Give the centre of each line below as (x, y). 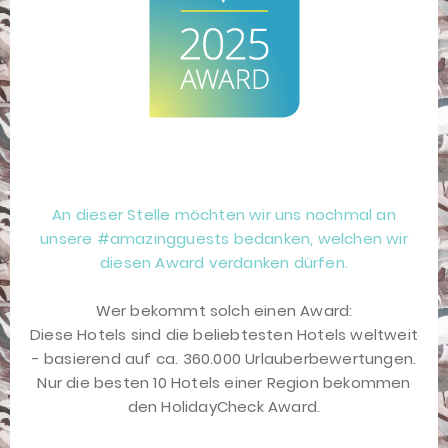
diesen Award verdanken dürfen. (224, 263)
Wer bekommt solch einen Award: (224, 311)
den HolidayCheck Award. (224, 407)
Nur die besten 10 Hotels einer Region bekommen (224, 383)
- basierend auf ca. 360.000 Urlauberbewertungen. (224, 359)
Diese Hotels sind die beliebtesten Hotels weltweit (223, 335)
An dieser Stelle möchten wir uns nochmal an (224, 215)
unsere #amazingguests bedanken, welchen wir (224, 239)
